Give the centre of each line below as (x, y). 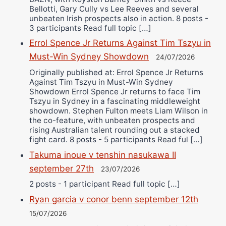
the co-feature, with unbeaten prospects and (112, 120)
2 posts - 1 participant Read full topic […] (105, 184)
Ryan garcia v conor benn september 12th (114, 199)
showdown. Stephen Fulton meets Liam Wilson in (119, 110)
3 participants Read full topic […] (90, 28)
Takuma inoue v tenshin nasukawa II (103, 155)
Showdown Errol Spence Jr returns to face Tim (115, 91)
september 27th (62, 168)
